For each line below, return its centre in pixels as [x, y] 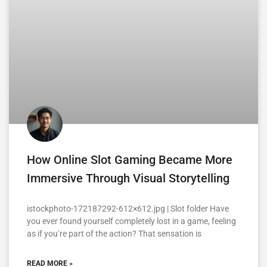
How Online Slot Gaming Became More [130, 159]
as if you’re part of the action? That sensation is [114, 233]
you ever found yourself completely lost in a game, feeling [131, 221]
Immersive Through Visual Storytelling [128, 178]
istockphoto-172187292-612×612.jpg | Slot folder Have [128, 208]
